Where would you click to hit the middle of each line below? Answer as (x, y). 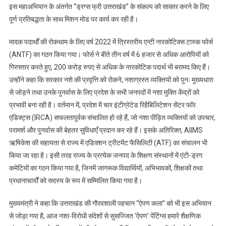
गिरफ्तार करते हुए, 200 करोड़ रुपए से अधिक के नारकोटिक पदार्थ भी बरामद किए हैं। (109, 67)
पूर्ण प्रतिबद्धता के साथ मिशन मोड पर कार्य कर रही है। (73, 19)
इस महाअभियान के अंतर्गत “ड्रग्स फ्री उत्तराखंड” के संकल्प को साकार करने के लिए (109, 7)
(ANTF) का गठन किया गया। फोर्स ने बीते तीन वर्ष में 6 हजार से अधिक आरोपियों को (109, 55)
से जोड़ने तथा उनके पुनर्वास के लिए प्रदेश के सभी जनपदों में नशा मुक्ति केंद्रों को (104, 93)
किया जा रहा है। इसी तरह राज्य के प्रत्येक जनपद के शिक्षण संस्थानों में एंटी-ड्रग (105, 156)
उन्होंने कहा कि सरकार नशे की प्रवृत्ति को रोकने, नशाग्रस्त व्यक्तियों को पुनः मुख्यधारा (111, 80)
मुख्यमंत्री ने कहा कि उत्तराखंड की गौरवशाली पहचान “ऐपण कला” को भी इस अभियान (110, 204)
